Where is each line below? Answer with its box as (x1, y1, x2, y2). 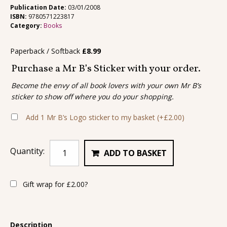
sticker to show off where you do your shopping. (11, 92, 174, 102)
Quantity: (10, 145, 45, 157)
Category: (10, 21, 44, 30)
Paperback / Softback (10, 46, 82, 56)
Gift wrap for (21, 179, 66, 190)
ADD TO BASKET (104, 147, 167, 159)
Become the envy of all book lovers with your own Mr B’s (11, 81, 201, 91)
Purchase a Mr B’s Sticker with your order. (11, 61, 201, 76)
